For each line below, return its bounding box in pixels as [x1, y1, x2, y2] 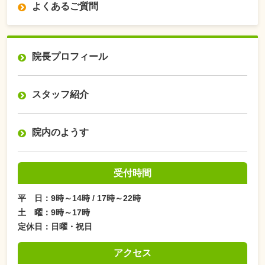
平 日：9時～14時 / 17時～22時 [18, 193, 141, 203]
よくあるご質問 [32, 1, 98, 12]
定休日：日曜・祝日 [18, 222, 92, 232]
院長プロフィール [32, 51, 108, 62]
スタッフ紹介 [32, 89, 89, 100]
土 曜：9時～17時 [18, 208, 90, 218]
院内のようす [32, 127, 89, 138]
